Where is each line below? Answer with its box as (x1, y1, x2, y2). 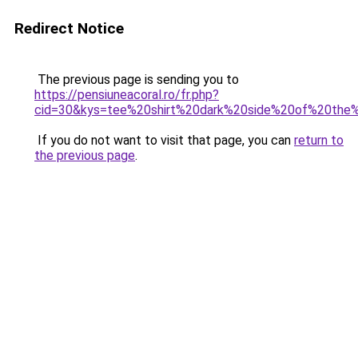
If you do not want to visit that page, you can (34, 133, 294, 148)
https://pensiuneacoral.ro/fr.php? (34, 87, 219, 102)
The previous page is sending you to (34, 72, 239, 87)
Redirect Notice (14, 19, 124, 38)
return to (294, 133, 344, 148)
